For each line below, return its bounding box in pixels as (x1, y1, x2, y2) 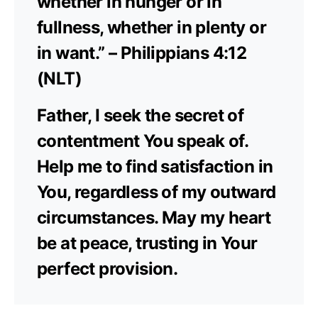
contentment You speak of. (37, 130, 248, 151)
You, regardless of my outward (37, 181, 276, 202)
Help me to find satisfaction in (37, 155, 273, 177)
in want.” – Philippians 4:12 (37, 42, 247, 63)
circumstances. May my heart (37, 207, 271, 228)
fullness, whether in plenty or (37, 16, 266, 38)
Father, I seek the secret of (37, 104, 244, 126)
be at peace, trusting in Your (37, 232, 258, 253)
